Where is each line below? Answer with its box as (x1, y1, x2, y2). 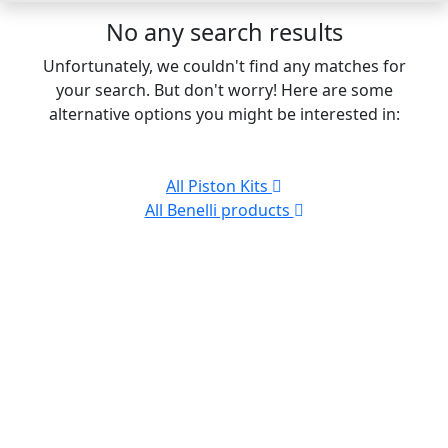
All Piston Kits (166, 174, 272, 197)
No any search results (105, 15, 343, 48)
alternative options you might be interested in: (48, 102, 400, 125)
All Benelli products (144, 198, 294, 221)
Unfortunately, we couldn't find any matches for (42, 54, 406, 77)
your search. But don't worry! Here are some (55, 78, 393, 101)
